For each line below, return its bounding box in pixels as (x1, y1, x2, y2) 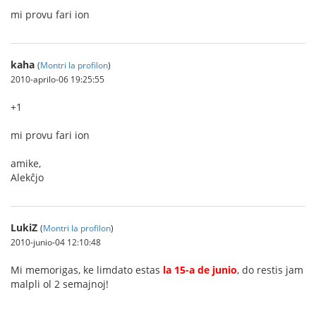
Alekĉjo (11, 171, 44, 184)
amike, (11, 157, 41, 170)
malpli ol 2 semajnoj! (11, 277, 109, 291)
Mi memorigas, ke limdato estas (11, 263, 163, 276)
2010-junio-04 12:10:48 (11, 236, 101, 248)
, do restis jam (237, 263, 303, 276)
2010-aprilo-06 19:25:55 (11, 73, 104, 85)
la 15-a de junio (163, 263, 237, 276)
